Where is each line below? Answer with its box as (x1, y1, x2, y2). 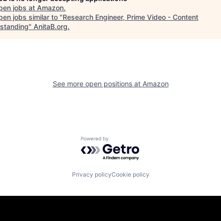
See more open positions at (52, 79, 143, 88)
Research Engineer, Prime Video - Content (63, 12, 198, 21)
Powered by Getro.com (80, 136, 167, 147)
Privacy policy (72, 170, 111, 178)
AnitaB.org (34, 22, 68, 31)
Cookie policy (111, 170, 149, 178)
